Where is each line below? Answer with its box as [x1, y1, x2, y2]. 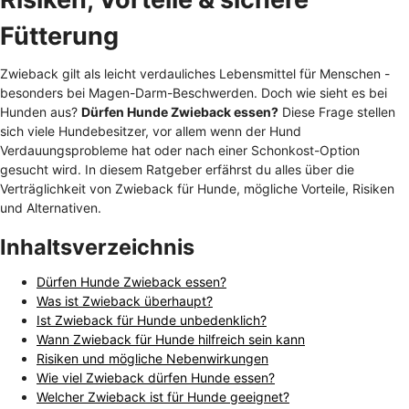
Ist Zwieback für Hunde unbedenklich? [37, 311, 267, 328]
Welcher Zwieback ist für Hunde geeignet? [37, 388, 289, 404]
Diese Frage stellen [278, 103, 395, 120]
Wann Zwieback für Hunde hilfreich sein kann [37, 330, 305, 347]
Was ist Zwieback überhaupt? [37, 292, 213, 309]
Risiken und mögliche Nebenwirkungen [37, 350, 268, 366]
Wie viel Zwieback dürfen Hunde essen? [37, 369, 275, 385]
